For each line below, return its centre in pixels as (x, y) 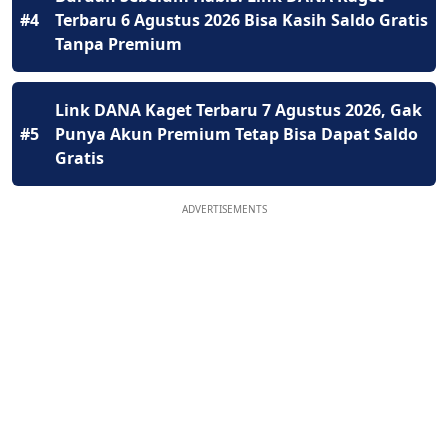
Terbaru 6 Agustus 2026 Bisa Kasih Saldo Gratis (241, 20)
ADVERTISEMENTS (224, 209)
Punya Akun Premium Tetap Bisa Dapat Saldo (236, 134)
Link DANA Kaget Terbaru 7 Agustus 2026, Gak (238, 110)
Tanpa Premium (118, 44)
